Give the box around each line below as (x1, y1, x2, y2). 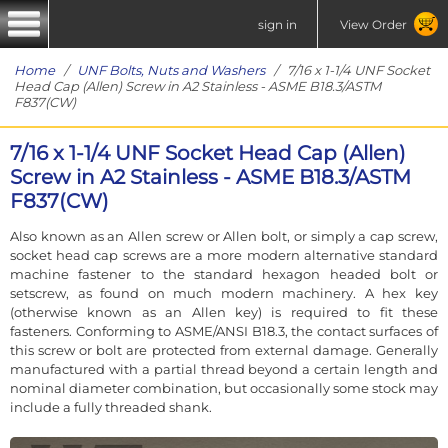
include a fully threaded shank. (10, 398, 212, 415)
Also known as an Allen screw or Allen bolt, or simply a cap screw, (10, 227, 438, 244)
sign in (258, 16, 297, 32)
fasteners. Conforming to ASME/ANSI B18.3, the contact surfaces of (10, 322, 438, 339)
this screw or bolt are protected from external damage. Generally (10, 341, 438, 358)
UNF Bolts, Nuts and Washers (77, 62, 265, 78)
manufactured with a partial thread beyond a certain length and (10, 360, 438, 377)
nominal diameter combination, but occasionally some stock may (10, 379, 438, 396)
